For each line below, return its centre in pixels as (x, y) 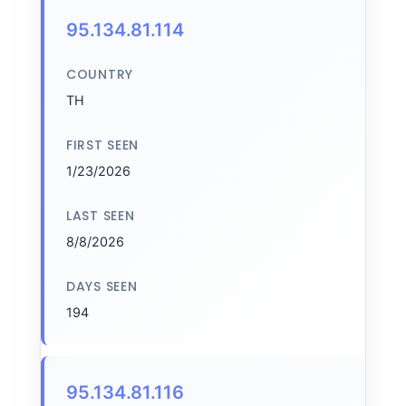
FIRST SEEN (102, 145)
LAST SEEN (101, 216)
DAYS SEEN (102, 286)
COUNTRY (100, 74)
